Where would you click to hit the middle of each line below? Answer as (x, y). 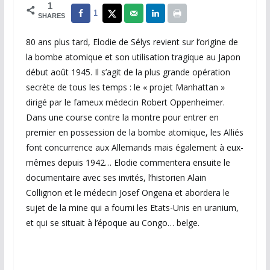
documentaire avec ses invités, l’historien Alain (116, 178)
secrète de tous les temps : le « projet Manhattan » (125, 87)
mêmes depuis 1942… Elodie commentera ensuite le (128, 163)
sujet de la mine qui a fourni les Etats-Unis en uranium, (132, 208)
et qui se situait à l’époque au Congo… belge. (112, 223)
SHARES (51, 16)
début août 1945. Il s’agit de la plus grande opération (128, 72)
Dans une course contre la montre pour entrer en (122, 118)
